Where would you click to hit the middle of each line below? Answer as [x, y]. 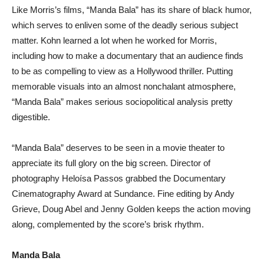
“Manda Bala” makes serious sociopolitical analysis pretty [122, 102]
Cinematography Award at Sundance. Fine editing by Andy [123, 194]
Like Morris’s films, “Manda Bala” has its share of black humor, [132, 10]
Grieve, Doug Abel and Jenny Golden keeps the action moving [131, 209]
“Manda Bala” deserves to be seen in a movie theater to [118, 148]
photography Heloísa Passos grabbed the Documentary [119, 178]
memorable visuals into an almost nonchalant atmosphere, [124, 86]
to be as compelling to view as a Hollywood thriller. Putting [122, 71]
